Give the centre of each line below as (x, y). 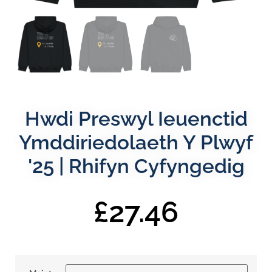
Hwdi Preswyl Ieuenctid (136, 119)
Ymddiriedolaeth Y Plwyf (136, 143)
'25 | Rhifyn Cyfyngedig (136, 166)
